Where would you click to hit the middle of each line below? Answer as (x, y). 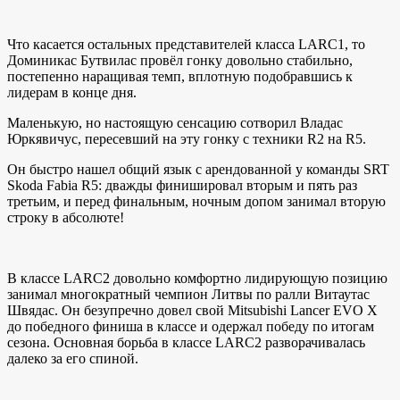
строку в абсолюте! (67, 218)
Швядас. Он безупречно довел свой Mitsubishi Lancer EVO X (192, 311)
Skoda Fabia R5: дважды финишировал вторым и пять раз (182, 186)
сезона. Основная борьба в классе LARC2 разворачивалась (186, 343)
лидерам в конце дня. (72, 93)
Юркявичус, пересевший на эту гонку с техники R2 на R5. (187, 139)
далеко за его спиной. (73, 359)
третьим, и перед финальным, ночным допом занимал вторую (196, 202)
